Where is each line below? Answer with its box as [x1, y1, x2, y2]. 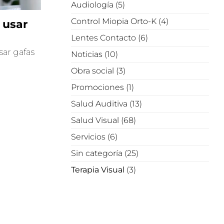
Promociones [71, 82, 124, 92]
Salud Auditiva [71, 99, 127, 109]
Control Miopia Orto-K [71, 16, 156, 26]
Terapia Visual [71, 165, 124, 175]
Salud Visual [71, 115, 119, 125]
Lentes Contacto [71, 33, 136, 43]
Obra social [71, 66, 114, 76]
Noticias [71, 49, 102, 59]
